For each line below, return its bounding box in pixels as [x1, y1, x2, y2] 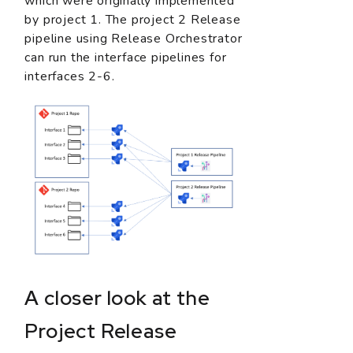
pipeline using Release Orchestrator [24, 29, 243, 47]
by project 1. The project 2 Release [24, 10, 241, 28]
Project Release [24, 318, 177, 345]
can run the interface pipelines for [24, 48, 227, 66]
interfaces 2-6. [24, 67, 115, 85]
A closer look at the [24, 284, 210, 312]
